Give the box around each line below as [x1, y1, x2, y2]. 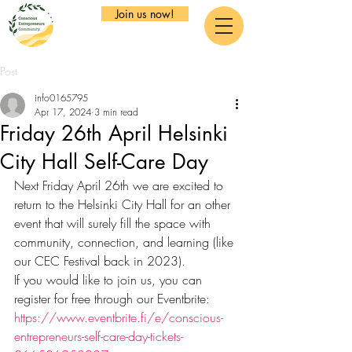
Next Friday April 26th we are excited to [14, 177, 227, 194]
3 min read [94, 105, 138, 119]
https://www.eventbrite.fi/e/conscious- [14, 309, 223, 326]
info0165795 [35, 91, 88, 104]
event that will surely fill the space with [14, 214, 214, 232]
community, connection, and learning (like [14, 233, 237, 251]
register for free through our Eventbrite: [14, 290, 214, 307]
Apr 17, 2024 [35, 105, 91, 119]
